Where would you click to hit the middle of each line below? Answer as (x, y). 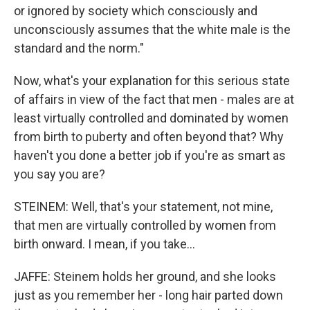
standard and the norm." (79, 48)
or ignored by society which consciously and (136, 11)
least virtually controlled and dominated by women (151, 118)
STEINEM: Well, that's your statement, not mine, (143, 207)
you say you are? (60, 174)
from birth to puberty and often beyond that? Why (149, 137)
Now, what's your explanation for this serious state (152, 81)
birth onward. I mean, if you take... (104, 244)
